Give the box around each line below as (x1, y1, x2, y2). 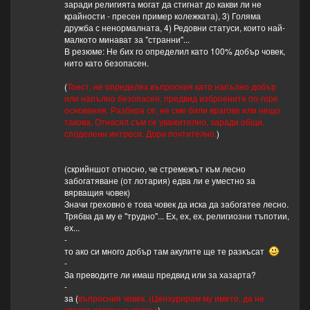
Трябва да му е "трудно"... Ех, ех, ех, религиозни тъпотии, (64, 210, 289, 222)
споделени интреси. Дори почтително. (64, 127, 217, 140)
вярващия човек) (64, 186, 130, 199)
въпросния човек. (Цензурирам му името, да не (77, 292, 264, 304)
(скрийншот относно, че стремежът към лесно (64, 163, 246, 175)
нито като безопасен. (64, 57, 149, 69)
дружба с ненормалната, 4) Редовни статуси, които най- (64, 21, 285, 34)
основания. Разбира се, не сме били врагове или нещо (64, 104, 280, 116)
